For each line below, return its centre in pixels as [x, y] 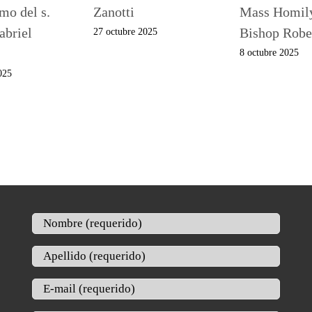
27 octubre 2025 [126, 32]
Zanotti [114, 12]
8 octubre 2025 [269, 53]
